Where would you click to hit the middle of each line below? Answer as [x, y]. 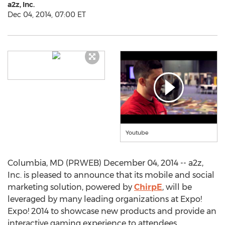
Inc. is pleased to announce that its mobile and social [111, 175]
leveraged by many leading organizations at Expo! [105, 199]
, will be [177, 187]
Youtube [137, 133]
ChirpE [148, 187]
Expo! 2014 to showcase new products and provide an [112, 211]
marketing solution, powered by [71, 187]
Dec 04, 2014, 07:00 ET [47, 15]
